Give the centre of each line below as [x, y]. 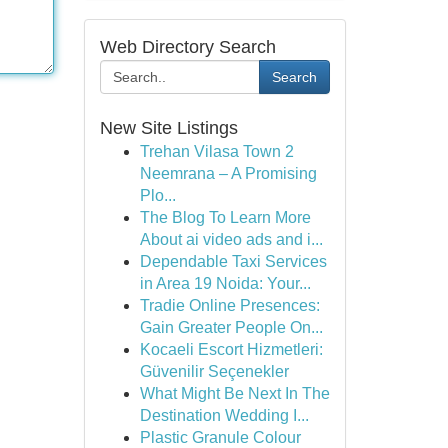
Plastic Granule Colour [220, 437]
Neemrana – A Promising [228, 173]
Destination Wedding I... [224, 415]
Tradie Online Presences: [229, 305]
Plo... [157, 195]
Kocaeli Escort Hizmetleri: [231, 349]
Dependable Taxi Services [233, 261]
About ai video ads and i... [231, 239]
